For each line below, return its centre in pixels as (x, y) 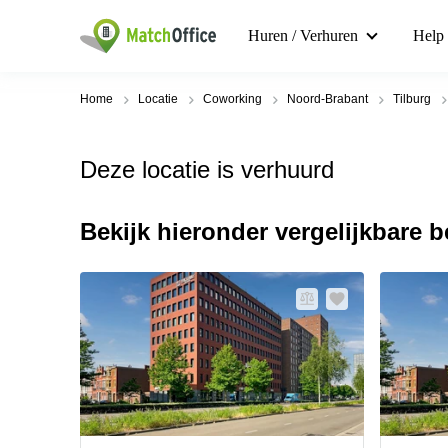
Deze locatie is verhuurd (207, 169)
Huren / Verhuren (303, 35)
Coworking (232, 99)
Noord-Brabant (327, 99)
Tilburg (412, 99)
